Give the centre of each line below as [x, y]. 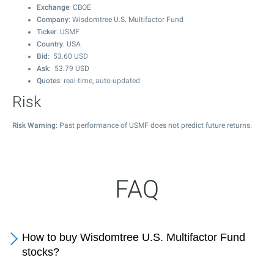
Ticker [46, 32]
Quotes [48, 81]
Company [53, 20]
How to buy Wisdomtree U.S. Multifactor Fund [134, 237]
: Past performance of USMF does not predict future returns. [154, 125]
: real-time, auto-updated [100, 81]
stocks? [41, 252]
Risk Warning [34, 125]
